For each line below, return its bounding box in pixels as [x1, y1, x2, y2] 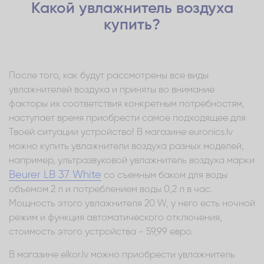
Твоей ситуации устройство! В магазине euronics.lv [9, 127, 233, 137]
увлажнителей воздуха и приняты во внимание [9, 85, 214, 95]
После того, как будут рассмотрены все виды [9, 71, 209, 81]
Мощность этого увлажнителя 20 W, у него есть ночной [9, 199, 255, 209]
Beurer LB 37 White [9, 169, 101, 180]
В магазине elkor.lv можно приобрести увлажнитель [9, 250, 235, 260]
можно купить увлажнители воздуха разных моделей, [9, 141, 244, 151]
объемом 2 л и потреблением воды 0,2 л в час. [9, 184, 212, 194]
